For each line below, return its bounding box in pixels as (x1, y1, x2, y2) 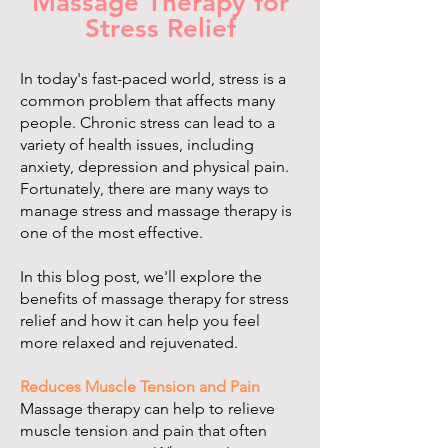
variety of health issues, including (20, 135, 254, 155)
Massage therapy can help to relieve (20, 399, 275, 419)
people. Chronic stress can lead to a (20, 113, 275, 133)
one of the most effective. (20, 223, 203, 243)
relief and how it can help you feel (20, 311, 260, 331)
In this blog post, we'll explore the (20, 267, 262, 287)
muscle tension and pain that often (20, 421, 267, 441)
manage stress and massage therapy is (20, 201, 292, 221)
